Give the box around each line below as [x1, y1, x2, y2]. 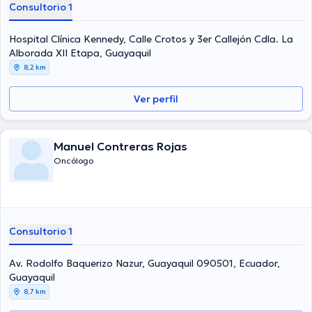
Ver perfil [134, 93, 178, 105]
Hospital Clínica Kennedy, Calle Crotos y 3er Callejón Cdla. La [9, 33, 293, 45]
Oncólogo [54, 155, 93, 166]
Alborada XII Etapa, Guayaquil [9, 47, 151, 59]
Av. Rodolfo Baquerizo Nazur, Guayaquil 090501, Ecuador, [9, 257, 280, 270]
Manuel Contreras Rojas [54, 139, 187, 153]
